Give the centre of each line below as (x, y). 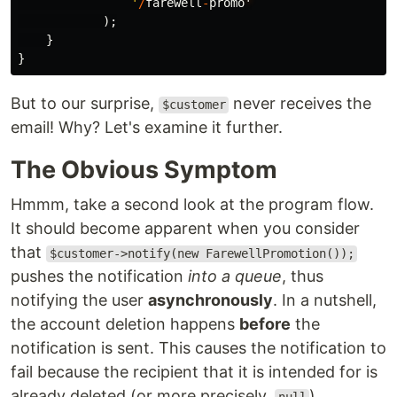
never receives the (300, 104)
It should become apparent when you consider (185, 229)
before (265, 324)
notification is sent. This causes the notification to (198, 348)
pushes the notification (99, 276)
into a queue (235, 276)
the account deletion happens (125, 324)
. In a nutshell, (325, 300)
